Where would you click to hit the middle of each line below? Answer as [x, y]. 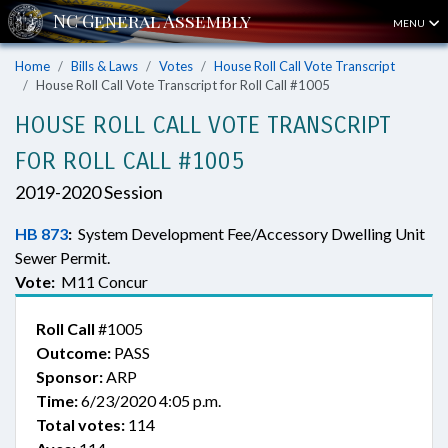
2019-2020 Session [89, 192]
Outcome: [73, 352]
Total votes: [80, 424]
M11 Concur [101, 281]
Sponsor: [69, 376]
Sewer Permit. [62, 257]
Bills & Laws [104, 66]
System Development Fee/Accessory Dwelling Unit [248, 233]
